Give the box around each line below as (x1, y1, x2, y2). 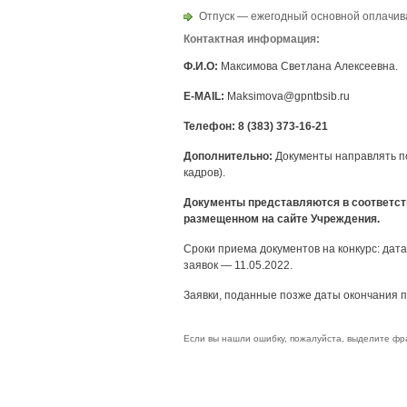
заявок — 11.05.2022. (184, 259, 293, 272)
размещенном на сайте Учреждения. (184, 213, 380, 225)
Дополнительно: (184, 150, 273, 163)
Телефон (184, 120, 232, 133)
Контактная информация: (184, 33, 320, 45)
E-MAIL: (184, 90, 227, 103)
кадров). (184, 166, 225, 179)
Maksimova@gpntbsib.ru (227, 90, 350, 103)
